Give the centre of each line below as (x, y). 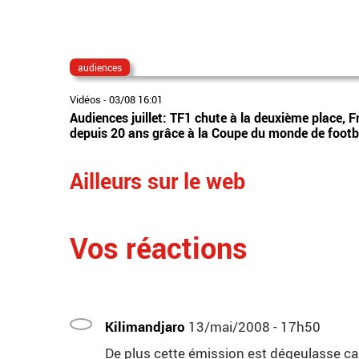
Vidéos (85, 100)
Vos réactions (159, 248)
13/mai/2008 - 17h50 (254, 327)
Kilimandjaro (145, 327)
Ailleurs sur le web (157, 181)
